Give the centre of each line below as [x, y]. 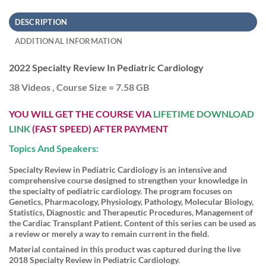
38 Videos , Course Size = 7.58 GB [79, 87]
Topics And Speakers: [54, 148]
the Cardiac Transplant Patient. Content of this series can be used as [132, 223]
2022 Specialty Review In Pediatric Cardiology [106, 67]
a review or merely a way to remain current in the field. [109, 234]
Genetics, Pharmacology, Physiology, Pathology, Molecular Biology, [131, 202]
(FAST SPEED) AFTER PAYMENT [99, 129]
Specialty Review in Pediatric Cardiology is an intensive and [118, 170]
